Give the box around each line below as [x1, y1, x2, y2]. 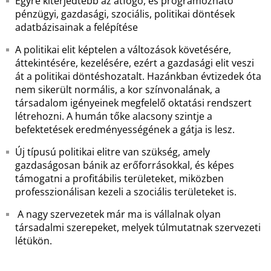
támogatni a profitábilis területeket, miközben [15, 172, 224, 185]
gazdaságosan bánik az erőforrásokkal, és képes [15, 158, 234, 172]
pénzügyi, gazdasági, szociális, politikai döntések [15, 7, 235, 21]
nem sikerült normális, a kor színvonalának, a [15, 83, 220, 96]
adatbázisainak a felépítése [15, 21, 138, 34]
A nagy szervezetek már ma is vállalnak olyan [15, 207, 221, 221]
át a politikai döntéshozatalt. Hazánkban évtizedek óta [15, 70, 261, 83]
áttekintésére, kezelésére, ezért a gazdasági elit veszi [15, 56, 254, 70]
